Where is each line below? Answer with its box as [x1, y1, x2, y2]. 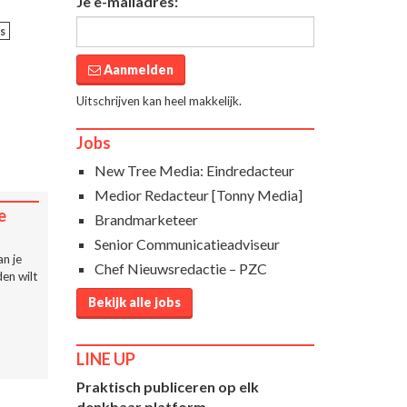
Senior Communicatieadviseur [94, 234, 280, 253]
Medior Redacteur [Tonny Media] [94, 185, 303, 203]
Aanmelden [100, 61, 174, 77]
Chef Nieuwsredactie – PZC [94, 259, 267, 277]
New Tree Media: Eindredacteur [94, 161, 294, 179]
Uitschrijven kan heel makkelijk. [75, 93, 242, 108]
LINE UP [75, 348, 135, 369]
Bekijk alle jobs [87, 293, 181, 310]
